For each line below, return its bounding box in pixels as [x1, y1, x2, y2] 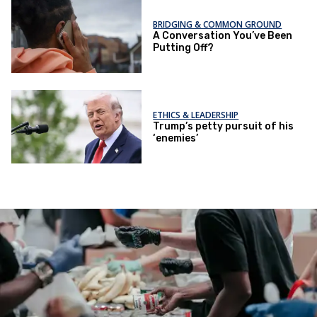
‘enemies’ [153, 132, 199, 144]
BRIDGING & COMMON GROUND [153, 18, 282, 31]
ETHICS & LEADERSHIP [153, 108, 239, 121]
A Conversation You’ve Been [153, 30, 293, 42]
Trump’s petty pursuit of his [153, 120, 294, 132]
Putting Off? [153, 42, 214, 54]
